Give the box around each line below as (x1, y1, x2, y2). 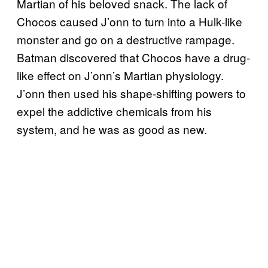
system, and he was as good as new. (17, 121, 210, 138)
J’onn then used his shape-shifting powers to (17, 85, 246, 102)
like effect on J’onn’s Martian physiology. (17, 67, 224, 84)
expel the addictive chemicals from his (17, 103, 212, 120)
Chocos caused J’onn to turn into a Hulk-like (17, 13, 242, 30)
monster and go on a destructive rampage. (17, 31, 234, 48)
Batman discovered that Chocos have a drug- (17, 49, 250, 66)
